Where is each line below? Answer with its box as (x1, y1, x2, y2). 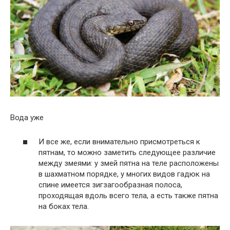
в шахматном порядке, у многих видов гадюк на (39, 169, 210, 179)
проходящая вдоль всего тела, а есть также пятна (39, 190, 218, 200)
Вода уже (10, 113, 44, 123)
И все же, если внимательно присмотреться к (39, 137, 200, 146)
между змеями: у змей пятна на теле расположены (39, 158, 219, 168)
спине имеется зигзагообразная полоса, (39, 180, 182, 189)
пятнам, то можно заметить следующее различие (39, 147, 216, 157)
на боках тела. (39, 201, 89, 211)
